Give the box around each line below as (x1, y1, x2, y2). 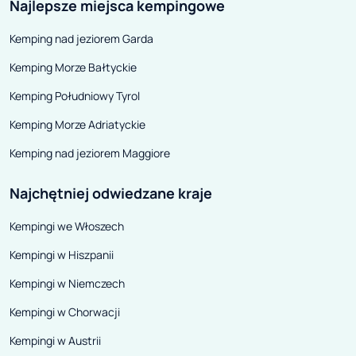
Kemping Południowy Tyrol (10, 88, 140, 104)
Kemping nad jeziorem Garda (10, 31, 153, 47)
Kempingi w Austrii (10, 333, 101, 349)
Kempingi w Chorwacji (10, 304, 120, 320)
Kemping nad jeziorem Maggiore (10, 145, 170, 161)
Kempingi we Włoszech (10, 219, 124, 234)
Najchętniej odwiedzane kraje (10, 184, 212, 203)
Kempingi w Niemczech (10, 276, 125, 292)
